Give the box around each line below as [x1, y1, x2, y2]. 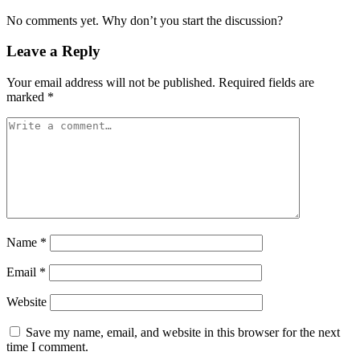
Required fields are [219, 76, 314, 90]
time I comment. [6, 340, 88, 354]
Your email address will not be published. [6, 76, 215, 90]
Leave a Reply [6, 43, 100, 60]
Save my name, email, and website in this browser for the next [26, 325, 340, 340]
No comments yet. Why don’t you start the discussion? [6, 13, 283, 27]
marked [6, 90, 47, 104]
